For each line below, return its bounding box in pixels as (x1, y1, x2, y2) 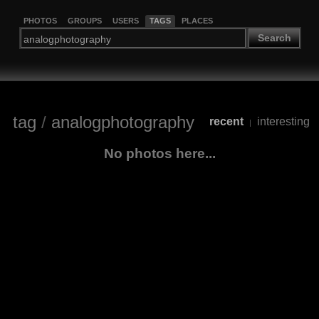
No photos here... (103, 145, 216, 161)
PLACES (181, 16, 213, 25)
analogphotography (51, 112, 194, 132)
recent (209, 115, 244, 128)
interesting (257, 115, 310, 128)
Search (257, 32, 291, 44)
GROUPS (67, 16, 102, 25)
